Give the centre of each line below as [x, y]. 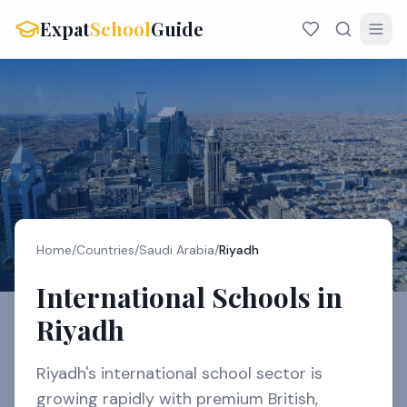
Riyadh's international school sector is [179, 373]
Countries [105, 250]
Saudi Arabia [177, 250]
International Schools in [189, 297]
